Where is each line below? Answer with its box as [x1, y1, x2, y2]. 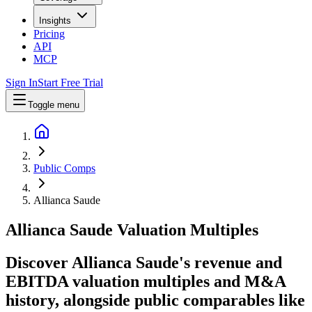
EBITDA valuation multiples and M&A [6, 272, 286, 290]
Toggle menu [28, 99, 79, 110]
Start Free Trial [38, 76, 103, 88]
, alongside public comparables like [55, 290, 305, 309]
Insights [39, 15, 71, 26]
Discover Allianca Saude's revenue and [6, 253, 282, 272]
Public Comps [33, 162, 95, 174]
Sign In [6, 76, 38, 88]
